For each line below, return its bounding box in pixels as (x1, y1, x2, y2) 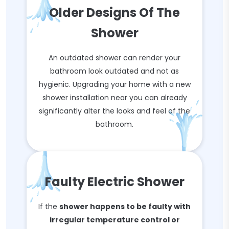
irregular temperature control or (49, 215, 180, 225)
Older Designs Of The (49, 4, 180, 21)
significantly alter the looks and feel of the (39, 106, 190, 116)
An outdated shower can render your (49, 53, 180, 63)
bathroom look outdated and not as (50, 66, 179, 76)
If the (38, 201, 59, 212)
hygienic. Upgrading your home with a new (38, 79, 191, 89)
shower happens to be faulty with (59, 201, 191, 212)
